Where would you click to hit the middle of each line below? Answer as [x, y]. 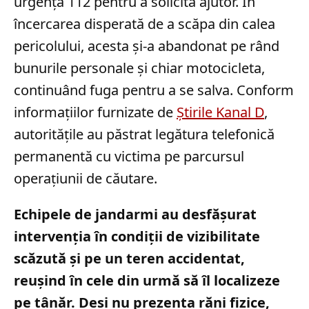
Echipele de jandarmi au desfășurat [135, 215]
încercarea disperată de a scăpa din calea [144, 24]
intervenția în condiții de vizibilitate [137, 237]
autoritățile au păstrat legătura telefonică [144, 134]
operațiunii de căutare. [86, 179]
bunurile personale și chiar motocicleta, [139, 68]
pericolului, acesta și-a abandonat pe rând [147, 46]
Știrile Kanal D [220, 112]
